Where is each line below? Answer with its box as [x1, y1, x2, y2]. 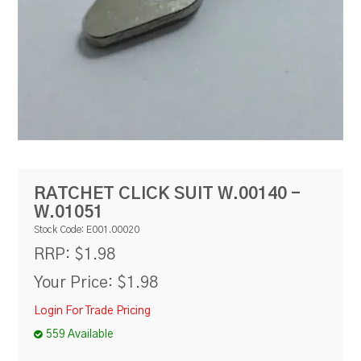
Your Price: [34, 275, 114, 292]
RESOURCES [143, 7, 218, 19]
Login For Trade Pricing [34, 305, 151, 317]
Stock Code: [34, 226, 85, 235]
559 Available [46, 328, 114, 340]
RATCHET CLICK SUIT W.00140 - [34, 185, 301, 202]
